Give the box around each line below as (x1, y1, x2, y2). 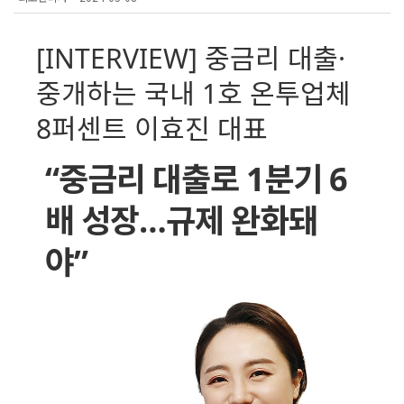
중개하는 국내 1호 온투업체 (36, 75, 351, 113)
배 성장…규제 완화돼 (45, 198, 317, 243)
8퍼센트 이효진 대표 (36, 110, 268, 148)
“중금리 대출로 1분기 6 (45, 157, 347, 202)
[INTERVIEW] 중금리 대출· (36, 40, 345, 78)
